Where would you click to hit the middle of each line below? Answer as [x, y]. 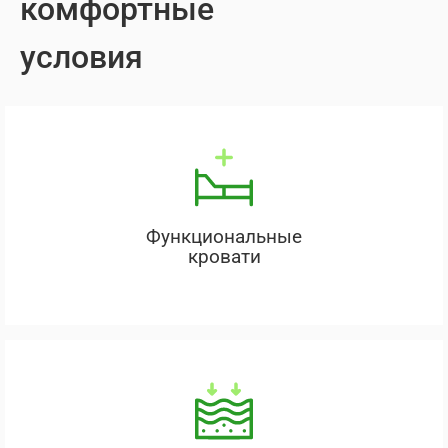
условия [81, 56]
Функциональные [224, 236]
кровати [224, 256]
